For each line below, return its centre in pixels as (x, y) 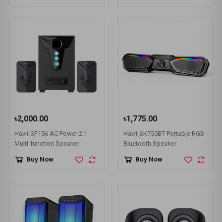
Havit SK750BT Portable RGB (164, 133)
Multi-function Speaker (47, 143)
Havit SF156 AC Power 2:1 (51, 133)
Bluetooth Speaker (150, 143)
